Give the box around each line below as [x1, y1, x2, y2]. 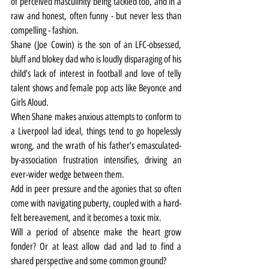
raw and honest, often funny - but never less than [11, 10, 181, 22]
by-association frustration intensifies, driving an [11, 154, 181, 166]
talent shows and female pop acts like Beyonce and [11, 82, 181, 94]
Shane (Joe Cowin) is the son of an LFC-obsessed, [11, 38, 181, 50]
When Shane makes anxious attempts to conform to [11, 110, 181, 122]
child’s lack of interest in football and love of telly [11, 67, 181, 79]
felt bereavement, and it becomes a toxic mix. [11, 211, 162, 223]
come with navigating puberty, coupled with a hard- [11, 197, 181, 209]
